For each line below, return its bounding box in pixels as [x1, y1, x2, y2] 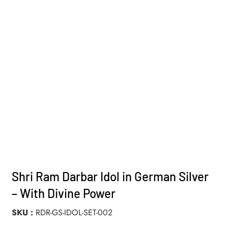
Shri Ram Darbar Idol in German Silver [12, 168, 209, 184]
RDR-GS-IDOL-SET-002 [36, 206, 113, 218]
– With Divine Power [12, 185, 116, 201]
